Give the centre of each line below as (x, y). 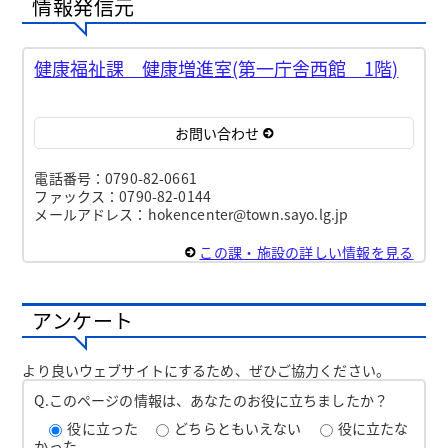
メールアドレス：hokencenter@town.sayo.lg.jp (191, 213)
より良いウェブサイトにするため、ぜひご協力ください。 (206, 369)
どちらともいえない (239, 427)
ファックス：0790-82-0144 (122, 195)
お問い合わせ (216, 132)
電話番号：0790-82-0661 (115, 177)
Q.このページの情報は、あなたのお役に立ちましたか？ (211, 399)
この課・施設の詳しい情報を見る (306, 251)
